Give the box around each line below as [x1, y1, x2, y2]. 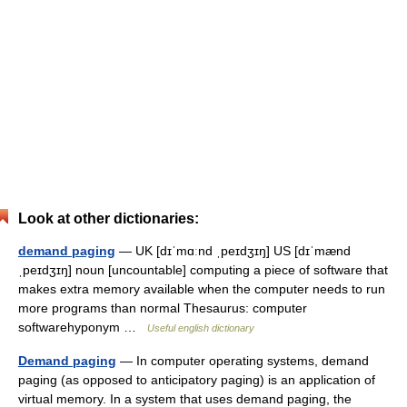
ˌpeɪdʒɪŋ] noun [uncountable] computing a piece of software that [18, 263, 388, 277]
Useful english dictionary [147, 323, 254, 333]
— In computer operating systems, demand [116, 353, 369, 368]
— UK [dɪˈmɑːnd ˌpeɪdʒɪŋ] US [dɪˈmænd [115, 243, 351, 258]
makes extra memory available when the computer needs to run [18, 282, 385, 296]
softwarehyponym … [18, 320, 147, 334]
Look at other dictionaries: [18, 211, 199, 226]
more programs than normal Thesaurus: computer [18, 301, 307, 315]
